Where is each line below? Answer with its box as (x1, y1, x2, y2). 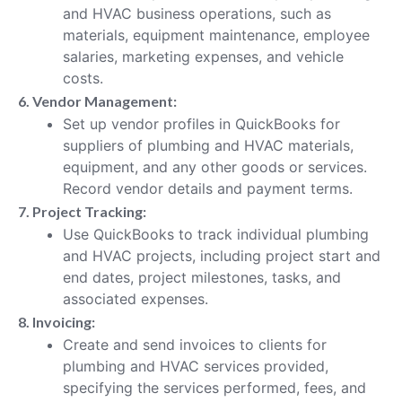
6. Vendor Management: (18, 92, 177, 109)
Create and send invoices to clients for (63, 335, 327, 354)
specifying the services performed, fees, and (63, 378, 366, 397)
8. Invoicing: (18, 312, 95, 330)
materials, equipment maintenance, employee (63, 25, 370, 44)
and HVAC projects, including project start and (63, 246, 380, 265)
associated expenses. (63, 289, 208, 308)
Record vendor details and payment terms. (63, 179, 353, 197)
